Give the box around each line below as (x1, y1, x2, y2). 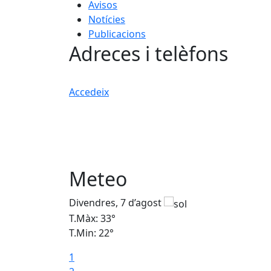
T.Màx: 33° (69, 212, 116, 226)
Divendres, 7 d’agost (69, 196, 164, 210)
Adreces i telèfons (69, 40, 228, 67)
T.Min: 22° (69, 226, 114, 240)
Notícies (88, 13, 125, 26)
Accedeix (69, 85, 109, 99)
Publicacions (88, 27, 146, 41)
